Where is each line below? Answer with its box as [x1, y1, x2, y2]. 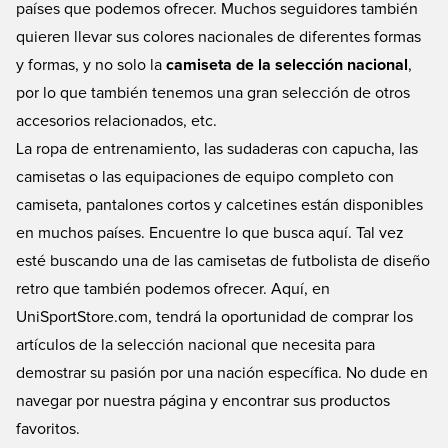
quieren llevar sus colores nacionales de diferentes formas [16, 28, 421, 45]
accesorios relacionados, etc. [16, 112, 217, 129]
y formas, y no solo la [16, 56, 166, 73]
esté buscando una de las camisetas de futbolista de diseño [16, 252, 430, 269]
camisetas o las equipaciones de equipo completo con [16, 168, 394, 185]
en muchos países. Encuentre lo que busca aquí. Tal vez [16, 224, 404, 241]
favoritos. [16, 420, 80, 437]
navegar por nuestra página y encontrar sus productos [16, 392, 390, 409]
